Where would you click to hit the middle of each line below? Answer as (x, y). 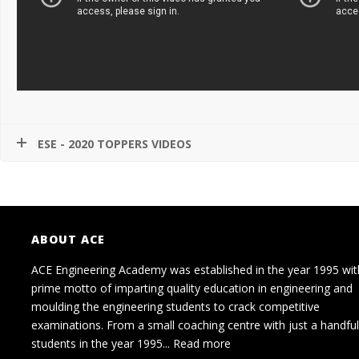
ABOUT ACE (68, 240)
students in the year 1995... (102, 344)
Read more (202, 344)
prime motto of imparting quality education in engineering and (192, 288)
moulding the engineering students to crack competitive (175, 307)
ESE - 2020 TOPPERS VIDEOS (115, 143)
